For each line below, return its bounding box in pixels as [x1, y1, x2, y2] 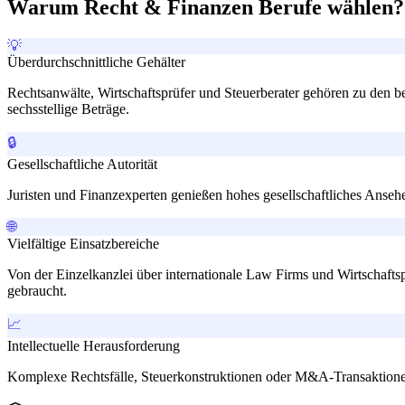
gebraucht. [7, 282, 67, 298]
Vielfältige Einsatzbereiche [7, 235, 159, 251]
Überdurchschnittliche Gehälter [7, 53, 185, 70]
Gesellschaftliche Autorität [7, 155, 157, 172]
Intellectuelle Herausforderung [7, 337, 180, 353]
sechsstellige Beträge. [7, 100, 129, 117]
